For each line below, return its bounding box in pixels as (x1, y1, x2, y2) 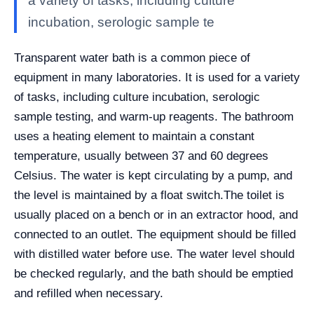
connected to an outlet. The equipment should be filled (14, 228, 296, 241)
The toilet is (224, 189, 285, 202)
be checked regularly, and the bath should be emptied (14, 267, 293, 280)
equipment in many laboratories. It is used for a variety (14, 71, 300, 84)
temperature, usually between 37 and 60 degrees (14, 149, 268, 163)
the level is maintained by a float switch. (14, 189, 224, 202)
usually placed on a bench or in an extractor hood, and (14, 208, 298, 221)
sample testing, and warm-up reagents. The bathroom (14, 110, 294, 123)
